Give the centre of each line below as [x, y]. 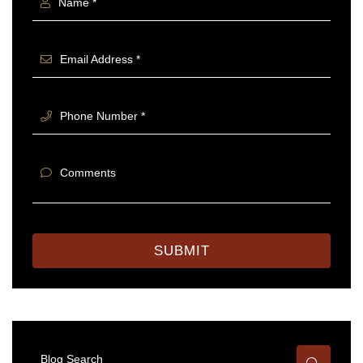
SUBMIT [181, 251]
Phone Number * [102, 116]
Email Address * [100, 60]
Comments [88, 173]
